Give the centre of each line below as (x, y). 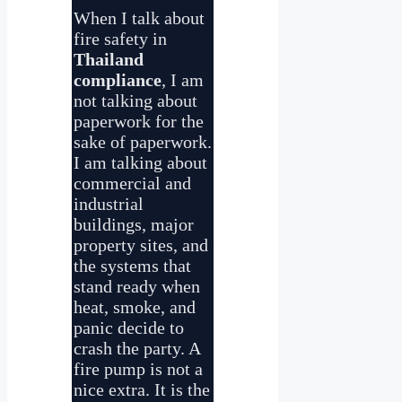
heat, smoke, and (135, 307)
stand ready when (137, 286)
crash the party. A (137, 348)
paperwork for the (139, 121)
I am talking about (140, 162)
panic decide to (129, 328)
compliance (118, 80)
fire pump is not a (138, 369)
